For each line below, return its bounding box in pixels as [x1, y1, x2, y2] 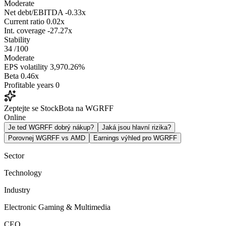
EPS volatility [4, 62, 48, 71]
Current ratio [4, 17, 44, 26]
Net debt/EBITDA [4, 8, 63, 17]
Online [4, 112, 26, 122]
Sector [4, 151, 24, 160]
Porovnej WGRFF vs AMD [8, 134, 85, 142]
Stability [4, 35, 30, 44]
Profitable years [4, 80, 53, 89]
